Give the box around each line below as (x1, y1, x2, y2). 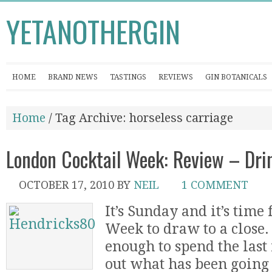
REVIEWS (158, 73, 193, 81)
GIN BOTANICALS (205, 73, 267, 81)
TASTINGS (110, 73, 146, 81)
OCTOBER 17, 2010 (19, 178, 114, 191)
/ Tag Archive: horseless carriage (46, 111, 233, 125)
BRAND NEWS (48, 73, 98, 81)
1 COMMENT (182, 178, 248, 191)
